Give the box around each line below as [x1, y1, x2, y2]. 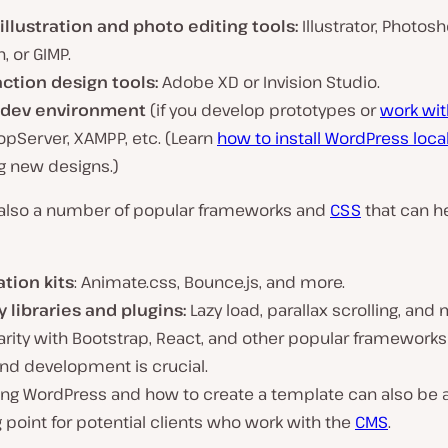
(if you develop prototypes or [150, 99, 380, 121]
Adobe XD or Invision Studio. [158, 71, 380, 93]
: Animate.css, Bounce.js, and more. [74, 271, 345, 293]
